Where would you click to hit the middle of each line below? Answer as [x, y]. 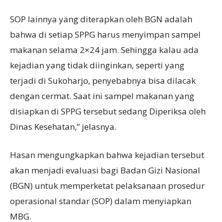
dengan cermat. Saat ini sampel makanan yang [102, 96]
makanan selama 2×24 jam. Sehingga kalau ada [104, 50]
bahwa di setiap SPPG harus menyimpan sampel [105, 35]
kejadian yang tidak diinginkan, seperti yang [97, 65]
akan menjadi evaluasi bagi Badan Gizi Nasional [105, 170]
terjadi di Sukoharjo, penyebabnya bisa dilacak [103, 81]
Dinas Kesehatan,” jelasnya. [63, 127]
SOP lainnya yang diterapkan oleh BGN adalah [101, 19]
